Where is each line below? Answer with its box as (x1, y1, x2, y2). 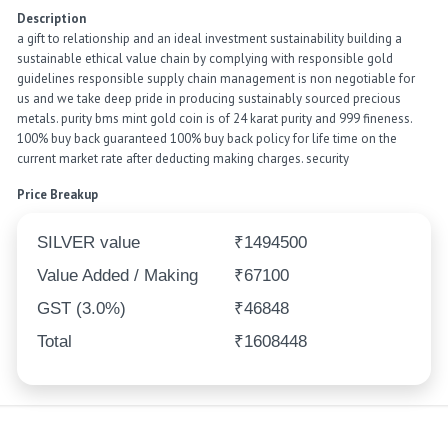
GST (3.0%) (37, 299, 127, 319)
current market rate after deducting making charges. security (17, 150, 350, 168)
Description (17, 10, 87, 28)
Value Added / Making (37, 266, 199, 286)
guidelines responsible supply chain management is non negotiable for (17, 70, 416, 88)
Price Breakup (17, 186, 99, 204)
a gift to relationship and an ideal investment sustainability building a (17, 30, 403, 48)
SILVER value (37, 233, 141, 253)
